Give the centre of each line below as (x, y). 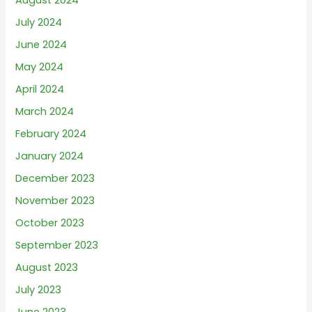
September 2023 (57, 245)
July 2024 (39, 23)
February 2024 (51, 134)
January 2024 (50, 156)
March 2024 (45, 112)
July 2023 (39, 289)
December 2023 (55, 178)
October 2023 (50, 223)
